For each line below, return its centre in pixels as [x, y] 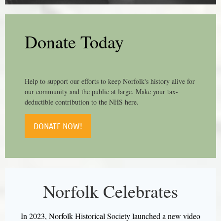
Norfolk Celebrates [110, 191]
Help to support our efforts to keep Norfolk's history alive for [110, 81]
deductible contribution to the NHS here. [82, 102]
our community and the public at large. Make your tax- [101, 91]
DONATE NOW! [58, 126]
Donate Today [74, 41]
